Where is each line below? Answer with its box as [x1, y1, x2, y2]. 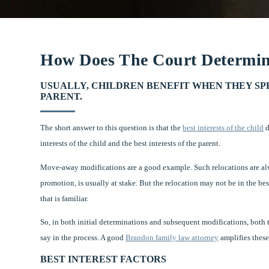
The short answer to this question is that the [40, 123, 183, 133]
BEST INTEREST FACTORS [40, 253, 167, 264]
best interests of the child [183, 123, 264, 133]
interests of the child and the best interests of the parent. [40, 139, 221, 148]
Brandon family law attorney [125, 233, 219, 243]
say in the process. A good [40, 233, 126, 243]
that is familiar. [40, 193, 89, 203]
